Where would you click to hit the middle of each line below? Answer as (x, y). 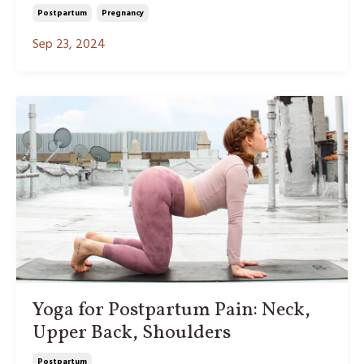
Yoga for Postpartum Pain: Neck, (171, 310)
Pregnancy (123, 13)
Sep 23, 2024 (69, 45)
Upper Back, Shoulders (132, 333)
